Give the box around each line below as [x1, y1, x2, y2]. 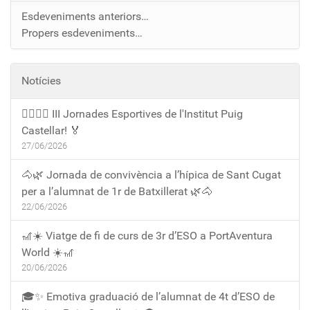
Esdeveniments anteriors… [21, 9, 149, 23]
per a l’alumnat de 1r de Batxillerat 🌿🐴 [21, 184, 212, 198]
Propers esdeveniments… [21, 26, 143, 39]
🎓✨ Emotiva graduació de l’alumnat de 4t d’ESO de [21, 289, 275, 303]
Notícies [21, 73, 61, 87]
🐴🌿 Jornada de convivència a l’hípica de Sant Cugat [21, 167, 281, 181]
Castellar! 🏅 [21, 123, 81, 137]
